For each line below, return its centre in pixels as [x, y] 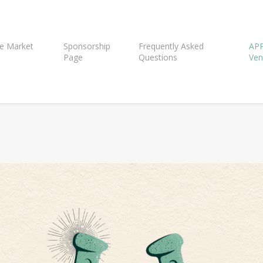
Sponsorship [87, 46]
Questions [158, 57]
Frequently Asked [171, 46]
